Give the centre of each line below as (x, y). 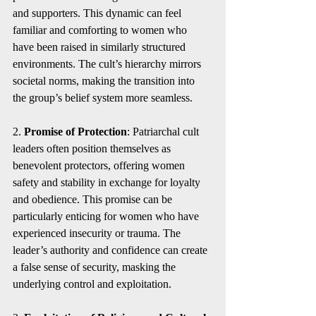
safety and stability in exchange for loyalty (108, 182)
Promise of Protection (75, 132)
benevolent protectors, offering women (100, 165)
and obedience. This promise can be (94, 199)
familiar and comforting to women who (101, 30)
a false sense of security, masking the (96, 267)
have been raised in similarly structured (101, 47)
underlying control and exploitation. (92, 284)
